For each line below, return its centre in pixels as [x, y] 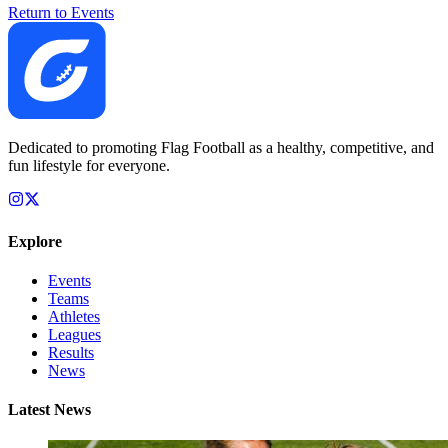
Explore [35, 241]
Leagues [74, 334]
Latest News [49, 410]
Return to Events [61, 12]
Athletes [74, 316]
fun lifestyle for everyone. [89, 166]
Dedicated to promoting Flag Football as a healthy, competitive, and [221, 148]
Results [71, 352]
